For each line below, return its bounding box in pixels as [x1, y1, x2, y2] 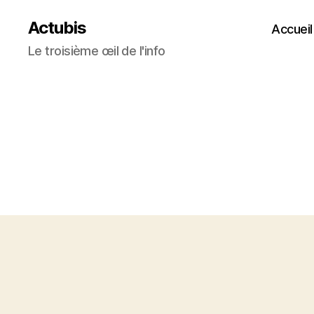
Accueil [271, 21, 313, 36]
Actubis [28, 18, 87, 38]
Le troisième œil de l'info [28, 43, 165, 58]
